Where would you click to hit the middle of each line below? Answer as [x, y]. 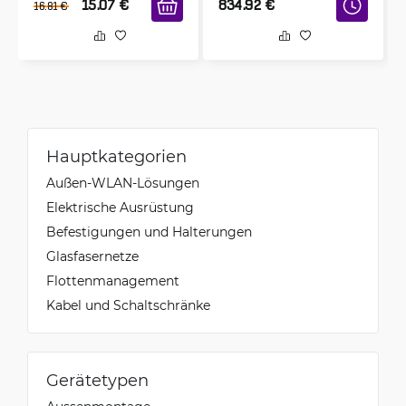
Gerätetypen [97, 380]
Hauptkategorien [116, 156]
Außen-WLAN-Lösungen [123, 183]
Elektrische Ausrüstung [120, 207]
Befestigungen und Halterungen [149, 232]
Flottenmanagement [113, 280]
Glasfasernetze [92, 256]
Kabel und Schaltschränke [128, 305]
